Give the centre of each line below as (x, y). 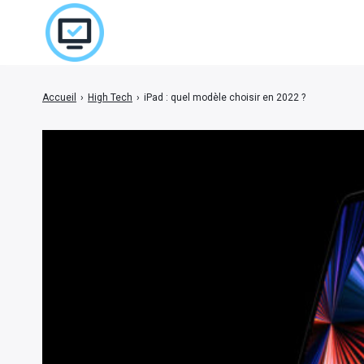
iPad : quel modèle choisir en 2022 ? (225, 97)
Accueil (59, 97)
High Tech (110, 97)
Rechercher (263, 105)
